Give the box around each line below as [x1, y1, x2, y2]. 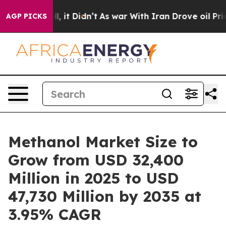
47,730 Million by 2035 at [8, 187, 201, 206]
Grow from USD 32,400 [8, 150, 184, 169]
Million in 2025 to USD [8, 168, 179, 188]
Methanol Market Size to [8, 132, 198, 151]
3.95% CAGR [8, 205, 101, 224]
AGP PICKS [6, 12, 47, 21]
